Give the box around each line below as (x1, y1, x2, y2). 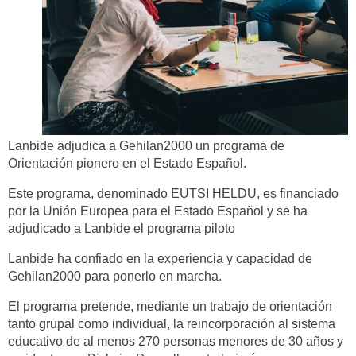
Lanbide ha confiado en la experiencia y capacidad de (8, 251, 312, 265)
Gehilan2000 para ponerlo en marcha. (8, 269, 222, 283)
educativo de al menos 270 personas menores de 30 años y (8, 334, 343, 348)
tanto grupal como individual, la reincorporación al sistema (8, 316, 335, 331)
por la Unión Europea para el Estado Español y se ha (8, 203, 308, 218)
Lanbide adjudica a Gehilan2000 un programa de (8, 138, 284, 153)
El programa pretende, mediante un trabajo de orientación (8, 299, 332, 313)
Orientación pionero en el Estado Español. (8, 156, 246, 170)
